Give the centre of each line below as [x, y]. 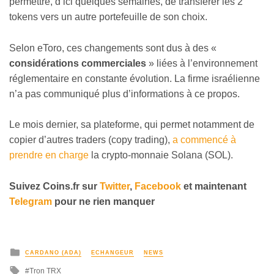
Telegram [31, 202]
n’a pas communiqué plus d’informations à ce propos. [124, 94]
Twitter [115, 187]
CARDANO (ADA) [53, 253]
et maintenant [214, 187]
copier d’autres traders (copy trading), [91, 140]
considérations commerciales [78, 63]
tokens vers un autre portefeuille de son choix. [108, 17]
